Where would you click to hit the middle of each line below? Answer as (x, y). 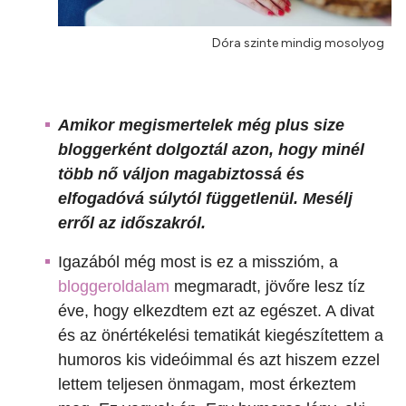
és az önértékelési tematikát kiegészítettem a (221, 336)
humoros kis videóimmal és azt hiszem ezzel (219, 360)
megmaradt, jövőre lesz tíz (267, 287)
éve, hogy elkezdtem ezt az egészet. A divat (216, 311)
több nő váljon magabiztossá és (181, 174)
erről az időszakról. (132, 223)
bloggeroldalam (114, 287)
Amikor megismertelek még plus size (201, 126)
